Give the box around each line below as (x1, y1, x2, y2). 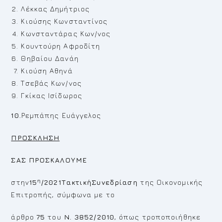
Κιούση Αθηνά (21, 66, 73, 75)
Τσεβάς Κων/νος (21, 79, 82, 87)
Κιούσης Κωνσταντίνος (21, 17, 108, 25)
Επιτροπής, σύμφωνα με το (11, 190, 115, 199)
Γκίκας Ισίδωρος (21, 91, 82, 100)
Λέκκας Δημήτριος (21, 4, 90, 13)
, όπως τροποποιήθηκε (114, 213, 201, 221)
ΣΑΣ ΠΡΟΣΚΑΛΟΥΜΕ (11, 156, 87, 164)
